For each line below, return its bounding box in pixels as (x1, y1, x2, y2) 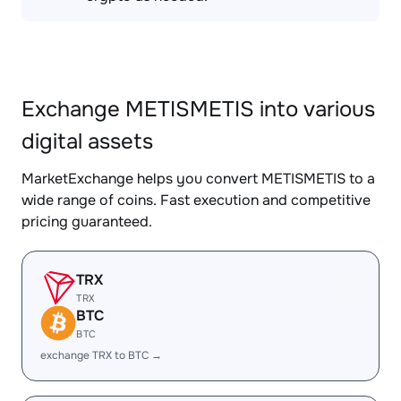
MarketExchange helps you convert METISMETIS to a (21, 169, 375, 188)
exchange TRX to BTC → (40, 348, 162, 363)
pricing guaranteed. (21, 212, 152, 231)
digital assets (21, 128, 153, 155)
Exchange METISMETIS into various (21, 96, 375, 123)
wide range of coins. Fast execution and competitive (21, 191, 371, 209)
